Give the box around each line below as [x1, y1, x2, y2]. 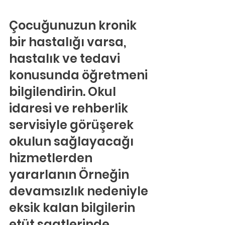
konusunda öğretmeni [9, 67, 150, 83]
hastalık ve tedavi [9, 50, 123, 67]
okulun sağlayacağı [9, 133, 136, 150]
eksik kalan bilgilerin [9, 199, 138, 216]
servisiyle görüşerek [9, 117, 136, 133]
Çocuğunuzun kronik [9, 17, 139, 34]
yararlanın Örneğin [9, 166, 132, 183]
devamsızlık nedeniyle [9, 183, 151, 199]
